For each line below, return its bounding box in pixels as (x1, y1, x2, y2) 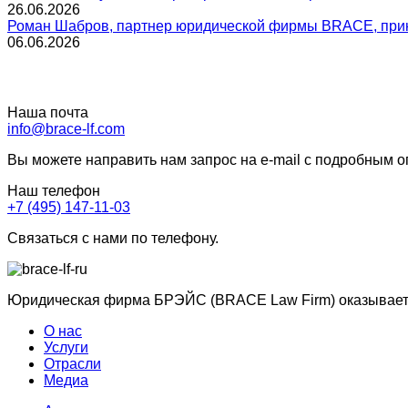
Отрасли (44, 356, 101, 372)
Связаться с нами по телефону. (7, 230, 219, 247)
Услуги (44, 340, 88, 356)
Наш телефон (7, 183, 100, 199)
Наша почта (7, 105, 88, 121)
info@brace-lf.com (7, 121, 125, 138)
